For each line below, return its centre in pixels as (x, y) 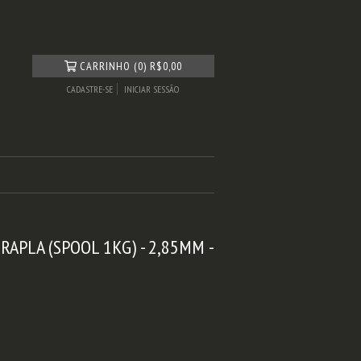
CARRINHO (106, 66)
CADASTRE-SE (90, 89)
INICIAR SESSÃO (152, 89)
